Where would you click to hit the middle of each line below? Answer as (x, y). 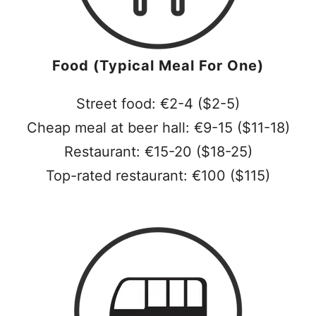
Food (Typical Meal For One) (158, 66)
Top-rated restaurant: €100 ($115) (158, 176)
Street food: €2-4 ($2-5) (158, 104)
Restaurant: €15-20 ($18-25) (158, 152)
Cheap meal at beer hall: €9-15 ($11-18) (158, 128)
